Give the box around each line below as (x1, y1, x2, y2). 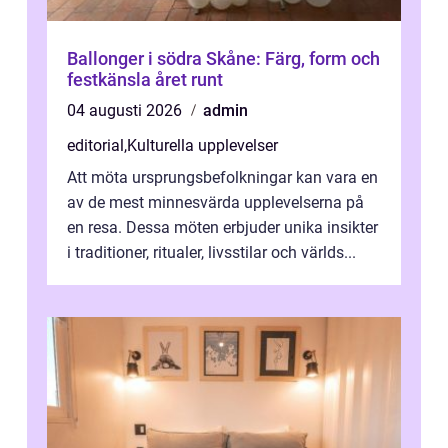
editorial (67, 135, 124, 155)
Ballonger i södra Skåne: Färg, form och (67, 47, 380, 69)
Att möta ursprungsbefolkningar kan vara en (67, 167, 378, 187)
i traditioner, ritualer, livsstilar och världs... (67, 242, 356, 262)
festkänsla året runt (67, 68, 223, 90)
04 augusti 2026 (67, 100, 186, 120)
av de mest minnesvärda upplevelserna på (67, 192, 364, 212)
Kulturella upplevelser (127, 135, 278, 155)
